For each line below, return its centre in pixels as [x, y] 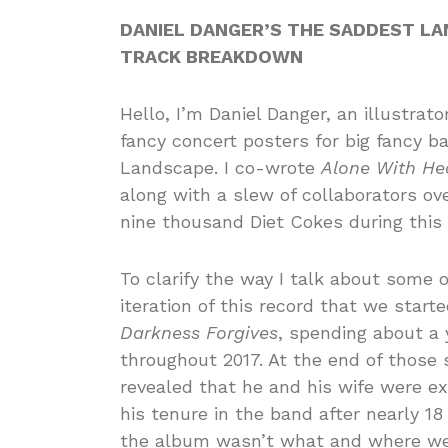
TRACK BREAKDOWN [211, 56]
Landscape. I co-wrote [220, 167]
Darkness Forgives [199, 332]
